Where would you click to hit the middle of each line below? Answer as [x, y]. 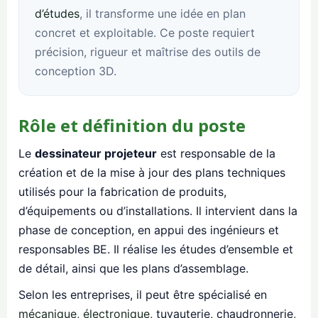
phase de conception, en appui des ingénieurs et [149, 230]
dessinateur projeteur [96, 154]
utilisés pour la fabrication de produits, [122, 192]
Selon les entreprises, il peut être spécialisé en [143, 295]
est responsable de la [216, 154]
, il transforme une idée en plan [163, 14]
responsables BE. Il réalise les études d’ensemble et [156, 250]
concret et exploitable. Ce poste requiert [145, 33]
